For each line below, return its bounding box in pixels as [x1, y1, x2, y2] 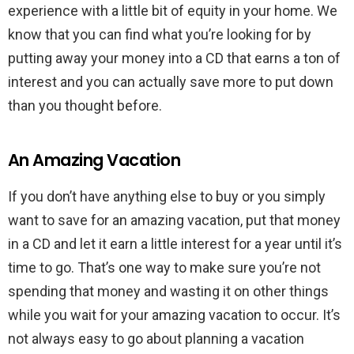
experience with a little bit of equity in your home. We [8, 2, 337, 19]
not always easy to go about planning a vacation [8, 330, 304, 347]
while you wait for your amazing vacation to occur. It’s [8, 306, 341, 323]
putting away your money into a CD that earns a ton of [8, 49, 341, 66]
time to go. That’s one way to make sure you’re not [8, 258, 321, 276]
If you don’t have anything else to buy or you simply [8, 187, 326, 205]
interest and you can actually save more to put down [8, 73, 333, 90]
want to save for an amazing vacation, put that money [8, 211, 341, 228]
